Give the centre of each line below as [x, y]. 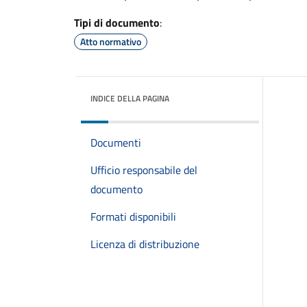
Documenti [116, 143]
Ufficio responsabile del [144, 170]
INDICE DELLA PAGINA [130, 98]
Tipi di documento [117, 23]
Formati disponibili [133, 217]
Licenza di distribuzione [145, 244]
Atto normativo [111, 41]
